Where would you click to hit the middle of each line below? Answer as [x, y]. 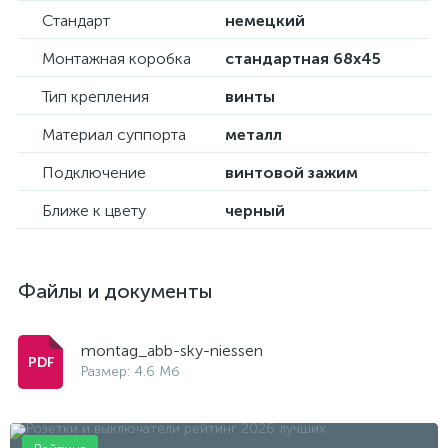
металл [253, 134]
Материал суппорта [114, 134]
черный [255, 210]
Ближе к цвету [94, 210]
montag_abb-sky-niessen [172, 350]
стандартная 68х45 [303, 58]
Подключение [94, 172]
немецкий [265, 20]
